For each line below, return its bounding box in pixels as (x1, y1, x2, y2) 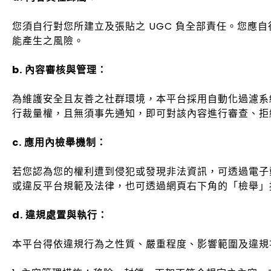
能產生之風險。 (12, 34, 84, 48)
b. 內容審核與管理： (12, 63, 107, 77)
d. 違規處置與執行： (12, 208, 108, 222)
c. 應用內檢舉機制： (12, 135, 106, 149)
